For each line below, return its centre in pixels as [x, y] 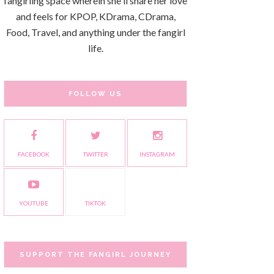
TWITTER [95, 154]
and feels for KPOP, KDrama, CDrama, [95, 16]
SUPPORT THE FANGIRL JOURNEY [95, 255]
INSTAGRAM [157, 154]
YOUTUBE [34, 203]
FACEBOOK [34, 154]
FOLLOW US [95, 94]
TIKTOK [95, 203]
